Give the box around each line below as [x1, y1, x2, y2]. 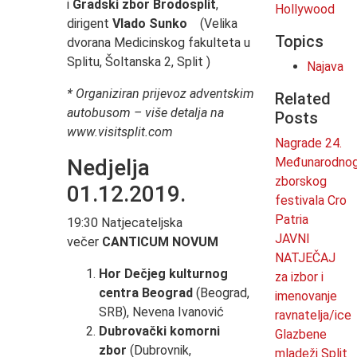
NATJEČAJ [274, 250, 335, 266]
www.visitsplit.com [66, 124, 173, 140]
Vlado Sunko [112, 16, 194, 32]
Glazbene [274, 327, 327, 343]
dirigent [66, 16, 112, 32]
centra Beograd [98, 285, 193, 301]
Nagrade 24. [274, 135, 342, 151]
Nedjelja [66, 155, 150, 182]
